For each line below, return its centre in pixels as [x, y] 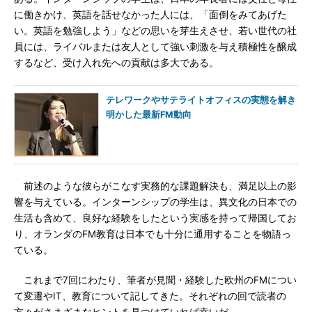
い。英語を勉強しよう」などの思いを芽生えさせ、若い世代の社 [155, 31]
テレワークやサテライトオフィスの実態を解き [201, 100]
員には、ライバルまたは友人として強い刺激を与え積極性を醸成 [155, 47]
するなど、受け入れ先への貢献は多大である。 [116, 63]
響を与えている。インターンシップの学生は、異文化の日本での [155, 202]
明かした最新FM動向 [149, 115]
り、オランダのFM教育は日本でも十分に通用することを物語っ [153, 234]
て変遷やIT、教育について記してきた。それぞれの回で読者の [150, 296]
